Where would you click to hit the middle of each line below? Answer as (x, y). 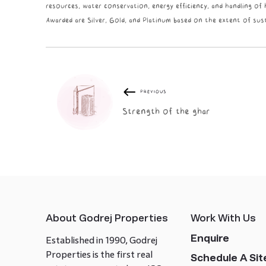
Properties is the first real (99, 254)
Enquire (210, 238)
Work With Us (224, 218)
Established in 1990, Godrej (101, 240)
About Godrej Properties (107, 218)
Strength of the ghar (166, 112)
